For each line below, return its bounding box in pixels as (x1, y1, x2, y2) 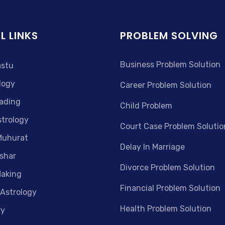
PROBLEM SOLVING (120, 29, 218, 43)
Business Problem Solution (120, 60, 220, 69)
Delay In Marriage (120, 142, 185, 152)
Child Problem (120, 101, 172, 110)
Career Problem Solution (120, 80, 211, 90)
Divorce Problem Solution (120, 163, 215, 172)
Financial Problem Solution (120, 183, 220, 193)
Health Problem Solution (120, 204, 211, 213)
